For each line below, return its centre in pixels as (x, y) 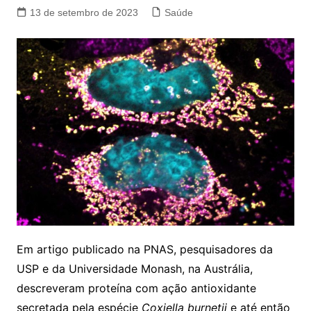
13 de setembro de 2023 (84, 12)
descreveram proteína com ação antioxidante (136, 288)
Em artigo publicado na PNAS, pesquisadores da (144, 249)
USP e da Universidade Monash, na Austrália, (134, 268)
